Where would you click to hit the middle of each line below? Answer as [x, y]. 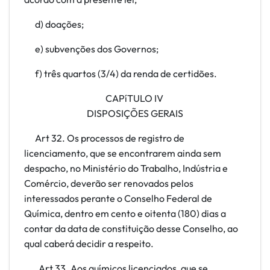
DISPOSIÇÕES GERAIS [135, 113]
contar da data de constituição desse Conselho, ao [131, 228]
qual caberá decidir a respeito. [89, 243]
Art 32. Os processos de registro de [104, 138]
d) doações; [54, 24]
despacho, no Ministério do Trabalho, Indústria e [126, 168]
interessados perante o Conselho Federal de [118, 198]
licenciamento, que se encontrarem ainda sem [123, 153]
